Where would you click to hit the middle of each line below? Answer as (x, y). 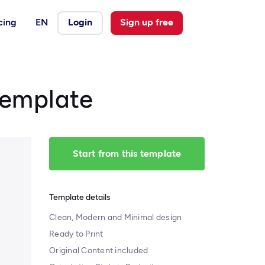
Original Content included (99, 251)
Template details (80, 197)
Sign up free (147, 22)
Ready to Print (76, 234)
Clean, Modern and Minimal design (116, 217)
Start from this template (127, 153)
